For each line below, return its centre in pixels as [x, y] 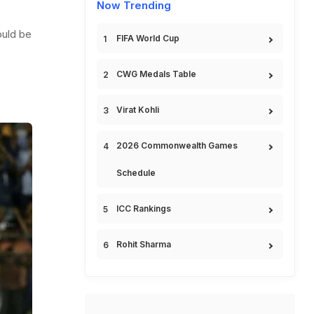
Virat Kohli [138, 110]
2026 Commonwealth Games [177, 145]
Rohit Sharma [144, 244]
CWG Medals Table [156, 74]
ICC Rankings [144, 209]
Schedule [136, 173]
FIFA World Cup [148, 38]
